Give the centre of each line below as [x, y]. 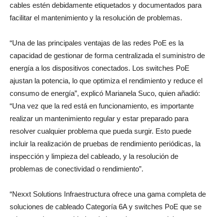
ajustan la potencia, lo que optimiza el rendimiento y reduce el [106, 80]
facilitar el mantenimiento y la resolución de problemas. [96, 17]
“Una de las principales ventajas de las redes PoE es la [97, 43]
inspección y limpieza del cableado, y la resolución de [94, 156]
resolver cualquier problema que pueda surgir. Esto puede [101, 131]
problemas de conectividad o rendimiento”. [77, 169]
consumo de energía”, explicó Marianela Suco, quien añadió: [105, 93]
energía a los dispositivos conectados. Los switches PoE [100, 68]
